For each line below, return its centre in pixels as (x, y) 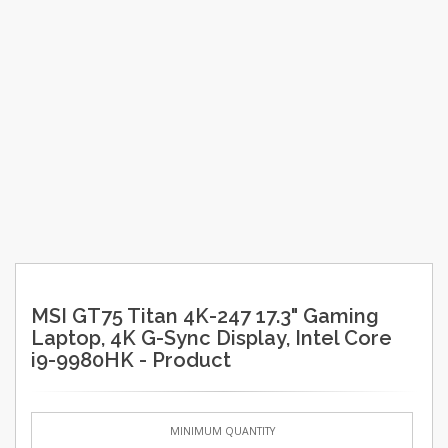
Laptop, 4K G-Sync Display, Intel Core (211, 337)
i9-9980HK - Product (131, 359)
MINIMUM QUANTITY (222, 431)
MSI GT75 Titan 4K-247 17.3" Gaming (205, 315)
